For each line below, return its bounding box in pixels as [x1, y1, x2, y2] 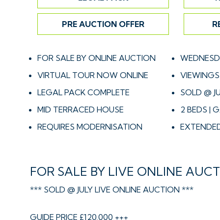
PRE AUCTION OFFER [62, 19, 144, 29]
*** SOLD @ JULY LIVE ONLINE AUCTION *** [30, 185, 193, 194]
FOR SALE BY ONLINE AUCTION [37, 53, 156, 63]
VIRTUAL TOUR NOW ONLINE [37, 70, 148, 80]
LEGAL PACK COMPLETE [37, 87, 130, 97]
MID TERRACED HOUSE [37, 105, 124, 114]
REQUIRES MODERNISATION [37, 122, 142, 132]
